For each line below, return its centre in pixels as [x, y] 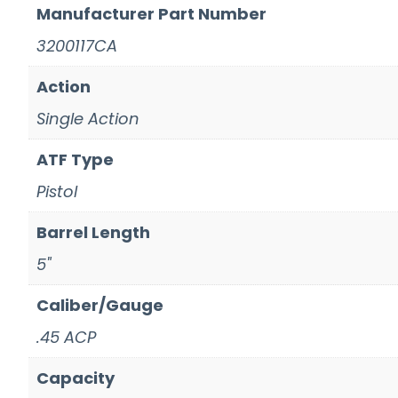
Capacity [76, 378]
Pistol [57, 191]
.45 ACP [66, 337]
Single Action [88, 118]
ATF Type [75, 159]
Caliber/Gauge [100, 305]
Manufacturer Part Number [151, 13]
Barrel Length [93, 232]
